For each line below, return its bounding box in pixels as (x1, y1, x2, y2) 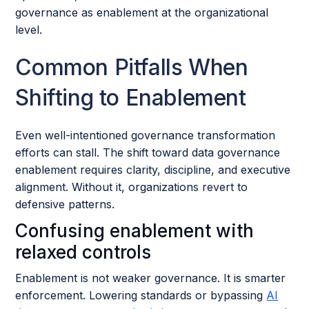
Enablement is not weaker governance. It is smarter (15, 271, 286, 285)
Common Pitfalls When (15, 54, 248, 81)
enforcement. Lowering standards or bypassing (15, 288, 267, 302)
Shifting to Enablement (15, 84, 246, 111)
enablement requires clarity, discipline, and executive (15, 163, 291, 177)
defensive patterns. (15, 197, 115, 211)
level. (15, 23, 43, 37)
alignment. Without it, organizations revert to (15, 180, 248, 194)
